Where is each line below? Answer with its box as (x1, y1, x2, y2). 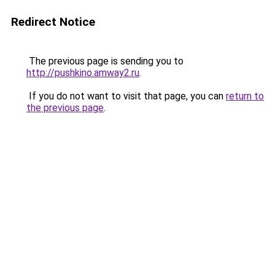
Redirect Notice (11, 15, 95, 29)
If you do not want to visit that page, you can (26, 90, 226, 102)
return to (226, 90, 264, 102)
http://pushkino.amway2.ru (26, 67, 139, 79)
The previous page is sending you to (26, 55, 184, 67)
